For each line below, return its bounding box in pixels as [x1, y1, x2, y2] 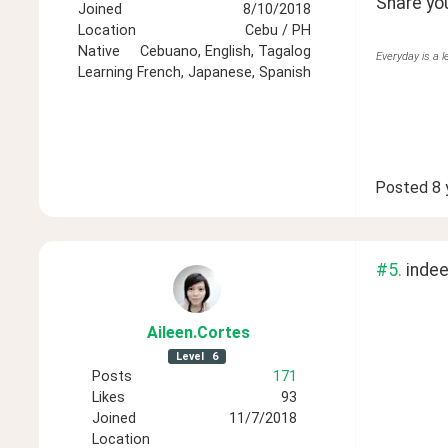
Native [78, 43, 121, 61]
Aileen [147, 322, 194, 342]
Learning [78, 64, 134, 82]
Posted [374, 178, 428, 198]
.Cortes [193, 322, 251, 342]
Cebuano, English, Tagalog [140, 43, 312, 61]
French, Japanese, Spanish [137, 64, 312, 82]
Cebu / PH [245, 22, 312, 40]
